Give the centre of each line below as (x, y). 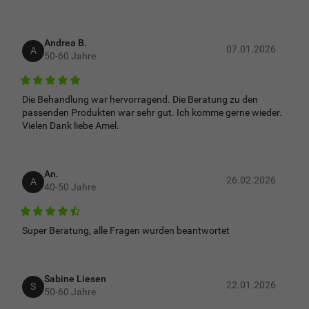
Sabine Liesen (75, 278)
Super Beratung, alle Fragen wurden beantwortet (126, 230)
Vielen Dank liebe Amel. (71, 126)
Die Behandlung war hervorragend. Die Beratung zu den (140, 99)
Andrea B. (66, 42)
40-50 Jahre (70, 187)
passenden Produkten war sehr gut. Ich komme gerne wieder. (152, 112)
